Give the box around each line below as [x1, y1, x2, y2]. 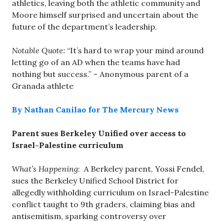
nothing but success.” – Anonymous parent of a [12, 69, 188, 79]
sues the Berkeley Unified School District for [12, 175, 179, 185]
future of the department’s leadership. [12, 21, 157, 32]
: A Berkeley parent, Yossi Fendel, [78, 163, 204, 174]
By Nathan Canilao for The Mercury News [12, 104, 179, 114]
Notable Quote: [12, 45, 65, 55]
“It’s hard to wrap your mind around [65, 45, 204, 55]
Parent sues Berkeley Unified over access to [12, 128, 186, 138]
